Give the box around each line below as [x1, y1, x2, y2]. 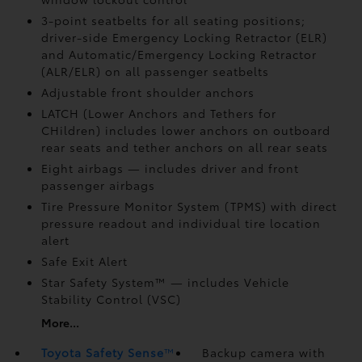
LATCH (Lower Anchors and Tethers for [40, 105, 276, 121]
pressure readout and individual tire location [40, 215, 321, 231]
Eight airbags [40, 160, 128, 176]
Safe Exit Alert [40, 253, 128, 269]
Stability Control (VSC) [40, 291, 181, 307]
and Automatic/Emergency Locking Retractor [40, 46, 317, 62]
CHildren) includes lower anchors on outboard [40, 122, 330, 138]
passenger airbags [40, 177, 155, 193]
